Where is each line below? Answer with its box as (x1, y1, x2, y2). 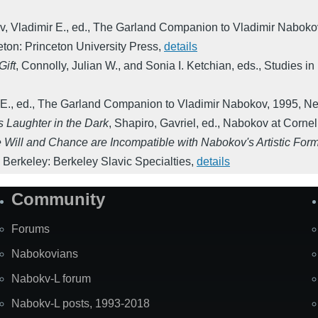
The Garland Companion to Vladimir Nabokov (38, 98, 267, 111)
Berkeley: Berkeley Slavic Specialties (3, 155, 191, 168)
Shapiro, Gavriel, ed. (114, 117, 217, 130)
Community (11, 190, 105, 209)
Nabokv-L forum (11, 273, 91, 285)
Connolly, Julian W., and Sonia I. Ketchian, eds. (21, 60, 258, 72)
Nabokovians (11, 248, 78, 261)
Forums (11, 223, 50, 236)
